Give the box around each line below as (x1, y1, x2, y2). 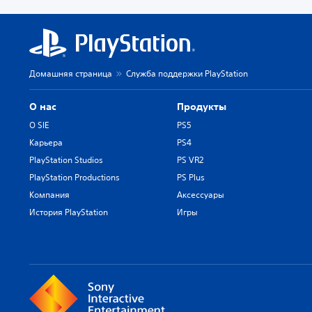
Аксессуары (177, 188, 225, 201)
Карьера (29, 136, 63, 148)
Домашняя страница (29, 67, 112, 79)
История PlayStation (29, 205, 108, 218)
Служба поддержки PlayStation (126, 67, 248, 79)
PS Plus (177, 171, 205, 183)
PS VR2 (177, 153, 204, 166)
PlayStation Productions (29, 171, 120, 183)
